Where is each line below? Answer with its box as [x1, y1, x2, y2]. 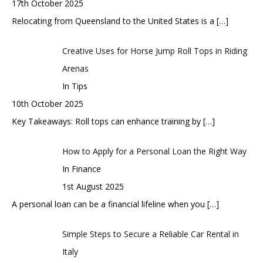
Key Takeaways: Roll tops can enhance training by [12, 115, 203, 127]
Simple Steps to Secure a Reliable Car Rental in [62, 228, 239, 240]
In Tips [62, 80, 87, 92]
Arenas [62, 62, 89, 74]
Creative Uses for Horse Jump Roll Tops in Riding [62, 45, 247, 56]
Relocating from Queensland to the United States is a [12, 15, 217, 26]
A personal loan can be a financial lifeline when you [12, 198, 207, 210]
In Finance [62, 163, 101, 174]
